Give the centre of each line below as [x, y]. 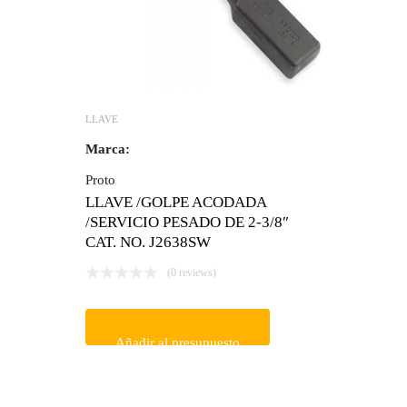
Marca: [108, 149]
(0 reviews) [192, 272]
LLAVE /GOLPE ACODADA [176, 202]
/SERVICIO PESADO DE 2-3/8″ [187, 222]
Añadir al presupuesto [178, 342]
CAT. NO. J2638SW [148, 242]
